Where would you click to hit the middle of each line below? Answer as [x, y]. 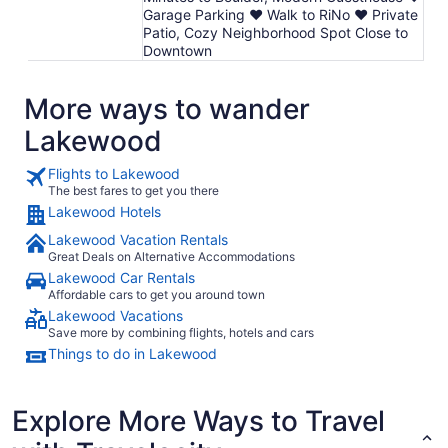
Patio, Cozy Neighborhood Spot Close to [275, 32]
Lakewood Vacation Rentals [138, 239]
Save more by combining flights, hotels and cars [181, 332]
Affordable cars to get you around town [156, 294]
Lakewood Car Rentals [121, 277]
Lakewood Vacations [115, 315]
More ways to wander [167, 108]
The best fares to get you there [133, 190]
